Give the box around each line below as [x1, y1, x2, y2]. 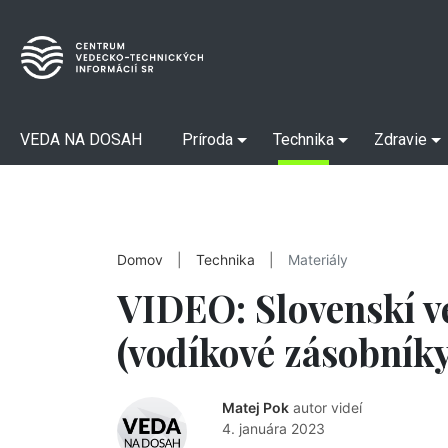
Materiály [288, 252, 348, 268]
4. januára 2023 [222, 420, 325, 437]
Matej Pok [222, 399, 289, 416]
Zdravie [374, 130, 427, 149]
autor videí [293, 399, 362, 416]
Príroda [182, 130, 233, 149]
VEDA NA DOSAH [20, 130, 142, 149]
